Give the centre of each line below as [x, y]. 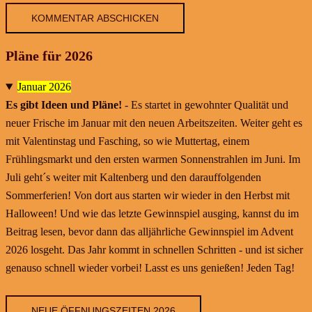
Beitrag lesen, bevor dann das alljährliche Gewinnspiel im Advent [149, 231]
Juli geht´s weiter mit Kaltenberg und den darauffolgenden [133, 177]
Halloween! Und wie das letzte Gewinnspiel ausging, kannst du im [152, 213]
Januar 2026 [44, 86]
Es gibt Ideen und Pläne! [64, 104]
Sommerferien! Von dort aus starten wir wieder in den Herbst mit [148, 195]
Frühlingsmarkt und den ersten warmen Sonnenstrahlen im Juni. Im [153, 159]
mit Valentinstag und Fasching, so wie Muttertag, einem [127, 141]
